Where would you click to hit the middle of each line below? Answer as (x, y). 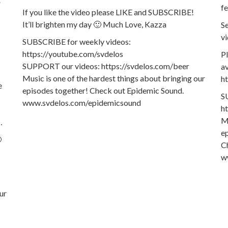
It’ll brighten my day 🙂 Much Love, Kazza (94, 24)
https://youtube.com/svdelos (73, 53)
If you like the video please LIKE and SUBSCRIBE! (108, 12)
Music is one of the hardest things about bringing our (114, 78)
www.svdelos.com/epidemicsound (82, 102)
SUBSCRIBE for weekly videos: (77, 41)
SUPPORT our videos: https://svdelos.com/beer (106, 66)
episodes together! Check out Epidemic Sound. (103, 90)
